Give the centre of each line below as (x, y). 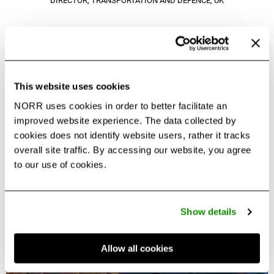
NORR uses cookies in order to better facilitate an (120, 106)
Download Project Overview (137, 57)
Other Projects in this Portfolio (137, 182)
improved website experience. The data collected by (125, 120)
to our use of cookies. (60, 164)
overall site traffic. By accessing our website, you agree (133, 150)
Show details (209, 212)
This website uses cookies (72, 86)
